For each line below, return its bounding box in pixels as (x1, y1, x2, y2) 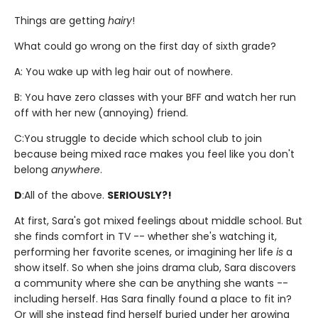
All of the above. (24, 188, 107, 203)
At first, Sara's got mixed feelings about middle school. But (14, 214, 302, 229)
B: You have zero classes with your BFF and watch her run (14, 90, 296, 105)
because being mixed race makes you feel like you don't (14, 147, 295, 162)
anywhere (51, 163, 100, 177)
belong (14, 163, 51, 177)
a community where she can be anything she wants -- (14, 276, 288, 291)
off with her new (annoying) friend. (14, 106, 188, 121)
